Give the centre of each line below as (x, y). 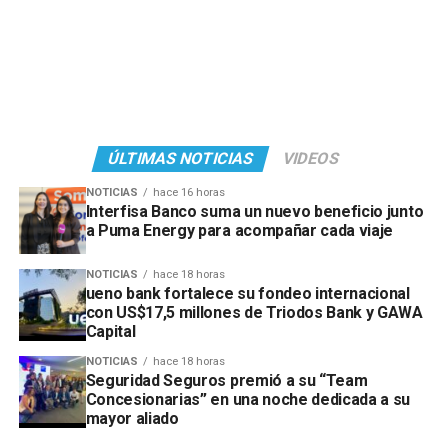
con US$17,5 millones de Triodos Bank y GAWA (254, 312)
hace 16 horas (188, 192)
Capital (110, 331)
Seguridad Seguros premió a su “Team (226, 380)
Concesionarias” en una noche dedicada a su (248, 399)
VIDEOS (312, 158)
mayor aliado (132, 418)
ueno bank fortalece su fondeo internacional (247, 293)
